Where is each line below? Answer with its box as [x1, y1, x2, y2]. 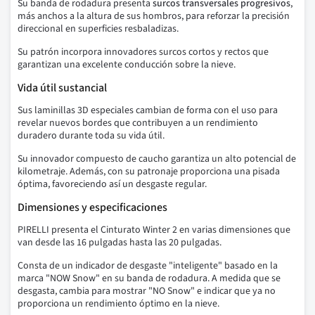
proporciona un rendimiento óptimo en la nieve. [18, 297, 219, 311]
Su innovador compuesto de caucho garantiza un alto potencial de [18, 152, 296, 167]
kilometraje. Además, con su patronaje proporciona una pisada [18, 165, 280, 179]
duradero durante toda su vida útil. [18, 129, 165, 143]
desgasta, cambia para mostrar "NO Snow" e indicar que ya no [18, 284, 276, 299]
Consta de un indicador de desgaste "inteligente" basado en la [18, 259, 278, 274]
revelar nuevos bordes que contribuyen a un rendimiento [18, 116, 258, 131]
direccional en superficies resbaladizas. [18, 22, 179, 37]
